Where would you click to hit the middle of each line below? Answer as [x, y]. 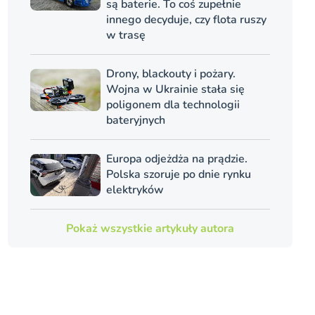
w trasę [126, 35]
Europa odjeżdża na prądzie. [176, 159]
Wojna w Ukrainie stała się [175, 89]
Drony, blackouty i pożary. [171, 73]
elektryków [135, 189]
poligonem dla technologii [173, 104]
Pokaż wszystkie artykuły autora [150, 228]
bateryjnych [135, 120]
